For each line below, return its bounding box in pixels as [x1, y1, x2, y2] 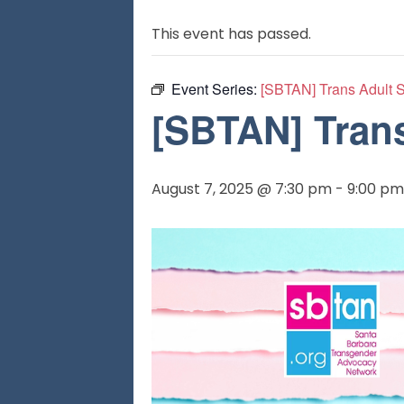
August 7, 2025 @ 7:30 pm [151, 179, 332, 199]
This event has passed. [151, 23, 311, 44]
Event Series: [171, 78, 261, 99]
